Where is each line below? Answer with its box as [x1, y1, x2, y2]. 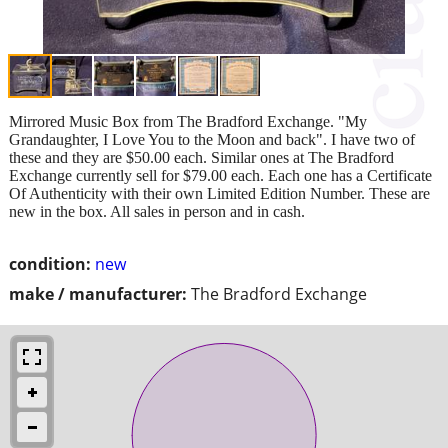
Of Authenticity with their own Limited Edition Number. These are [9, 184, 430, 202]
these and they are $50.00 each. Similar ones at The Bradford [9, 148, 394, 166]
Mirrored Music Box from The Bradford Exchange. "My [9, 112, 367, 130]
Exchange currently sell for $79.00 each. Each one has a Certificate [9, 166, 432, 184]
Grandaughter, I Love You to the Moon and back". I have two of [9, 130, 415, 148]
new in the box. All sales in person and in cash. [9, 202, 305, 220]
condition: [9, 252, 91, 275]
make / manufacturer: [9, 282, 187, 305]
